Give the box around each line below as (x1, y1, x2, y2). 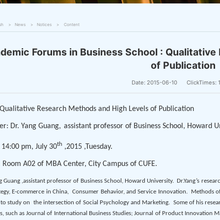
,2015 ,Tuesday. (62, 142, 112, 151)
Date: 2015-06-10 (132, 79, 178, 86)
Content (63, 22, 80, 27)
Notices (37, 22, 52, 27)
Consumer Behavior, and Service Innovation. (72, 189, 188, 195)
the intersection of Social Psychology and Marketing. (33, 199, 170, 206)
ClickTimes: (187, 79, 219, 86)
